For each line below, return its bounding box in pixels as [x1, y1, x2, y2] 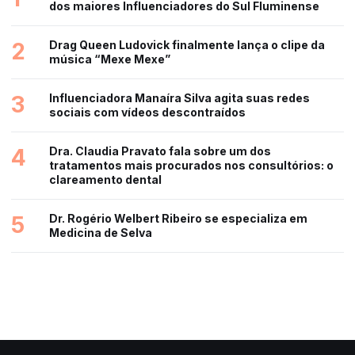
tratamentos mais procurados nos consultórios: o [49, 158, 334, 172]
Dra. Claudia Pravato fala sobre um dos [49, 143, 271, 158]
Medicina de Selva [49, 225, 152, 239]
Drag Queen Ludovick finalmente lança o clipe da [49, 37, 325, 52]
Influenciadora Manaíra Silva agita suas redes [49, 90, 310, 105]
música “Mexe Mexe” [49, 52, 170, 66]
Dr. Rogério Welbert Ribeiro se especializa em [49, 211, 307, 225]
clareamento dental [49, 172, 162, 186]
